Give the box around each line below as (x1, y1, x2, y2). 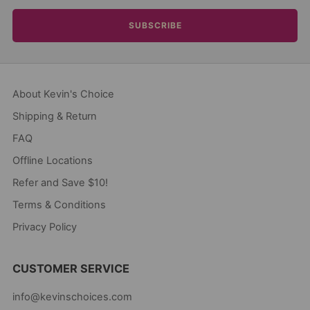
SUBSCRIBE (128, 19, 182, 30)
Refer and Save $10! (12, 176, 108, 189)
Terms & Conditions (12, 198, 106, 211)
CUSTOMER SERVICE (12, 261, 129, 275)
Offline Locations (12, 154, 93, 167)
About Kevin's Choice (12, 87, 114, 100)
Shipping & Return (12, 109, 97, 122)
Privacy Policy (12, 220, 77, 233)
